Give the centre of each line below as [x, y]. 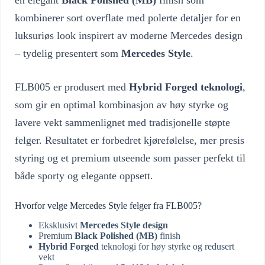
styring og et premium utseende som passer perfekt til [130, 158]
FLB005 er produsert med [72, 87]
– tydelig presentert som [68, 54]
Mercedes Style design [124, 225]
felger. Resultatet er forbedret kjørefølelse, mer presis [130, 140]
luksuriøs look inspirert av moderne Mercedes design [129, 36]
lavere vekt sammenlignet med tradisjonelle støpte [122, 123]
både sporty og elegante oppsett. [84, 176]
